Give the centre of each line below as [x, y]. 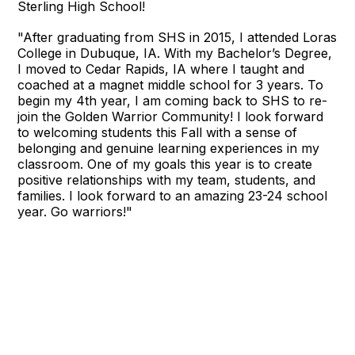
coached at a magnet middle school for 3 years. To [171, 84]
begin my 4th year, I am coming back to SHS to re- [173, 100]
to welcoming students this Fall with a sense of [158, 132]
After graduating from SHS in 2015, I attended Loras [180, 37]
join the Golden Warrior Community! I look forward [171, 116]
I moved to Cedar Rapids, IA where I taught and [161, 69]
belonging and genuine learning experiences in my [169, 148]
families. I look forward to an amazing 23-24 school [173, 195]
